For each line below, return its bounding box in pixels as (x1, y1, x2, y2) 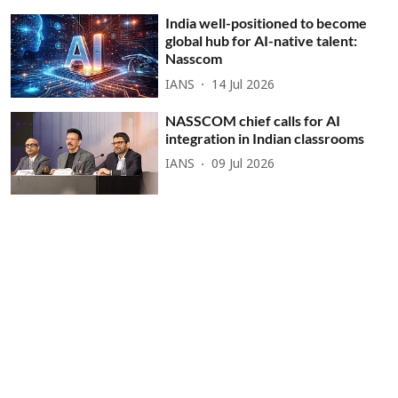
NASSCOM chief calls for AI (165, 111, 341, 129)
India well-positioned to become (165, 14, 368, 32)
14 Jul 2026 (211, 77, 275, 93)
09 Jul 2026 (211, 157, 275, 173)
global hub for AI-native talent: (165, 32, 358, 50)
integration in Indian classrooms (165, 129, 365, 147)
